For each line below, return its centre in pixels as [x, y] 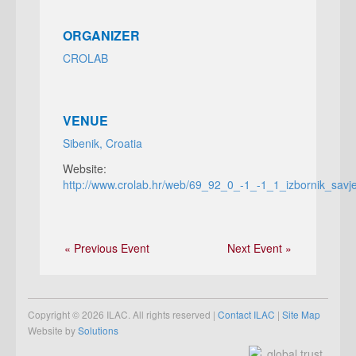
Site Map [301, 314]
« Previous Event [107, 248]
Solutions [98, 330]
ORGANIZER [101, 35]
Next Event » [259, 248]
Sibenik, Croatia [102, 143]
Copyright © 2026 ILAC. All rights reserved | [123, 314]
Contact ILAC [246, 314]
